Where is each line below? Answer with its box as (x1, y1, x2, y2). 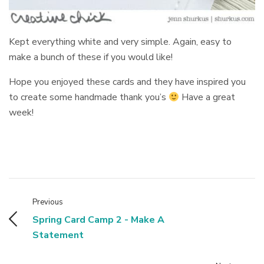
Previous (32, 196, 63, 207)
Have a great (179, 90, 236, 104)
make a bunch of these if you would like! (9, 50, 173, 64)
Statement (32, 228, 84, 242)
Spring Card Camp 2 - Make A (32, 213, 164, 226)
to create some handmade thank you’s (9, 90, 169, 104)
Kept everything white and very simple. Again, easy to (9, 35, 232, 48)
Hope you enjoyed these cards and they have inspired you (9, 75, 246, 88)
